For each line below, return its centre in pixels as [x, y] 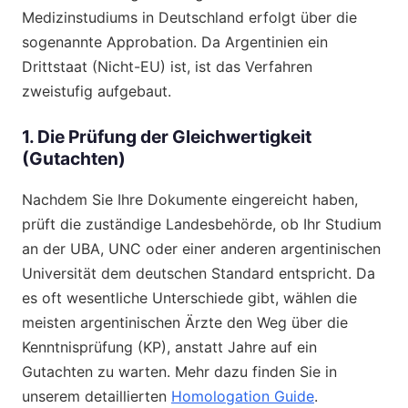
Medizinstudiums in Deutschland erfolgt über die [189, 18]
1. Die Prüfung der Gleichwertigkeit [167, 137]
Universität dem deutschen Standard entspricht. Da [199, 273]
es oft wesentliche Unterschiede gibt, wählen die [189, 297]
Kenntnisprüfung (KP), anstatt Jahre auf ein [169, 347]
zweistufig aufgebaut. [97, 92]
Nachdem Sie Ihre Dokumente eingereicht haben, [190, 199]
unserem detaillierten [97, 396]
